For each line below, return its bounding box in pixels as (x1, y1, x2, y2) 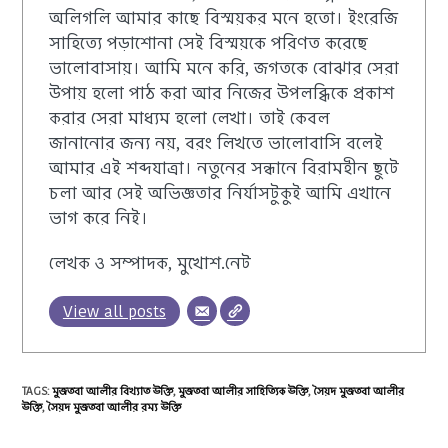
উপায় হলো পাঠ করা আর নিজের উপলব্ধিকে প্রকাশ (48, 80, 394, 105)
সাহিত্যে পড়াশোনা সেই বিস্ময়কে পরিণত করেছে (48, 30, 368, 55)
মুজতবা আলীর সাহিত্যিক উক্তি (178, 383, 309, 399)
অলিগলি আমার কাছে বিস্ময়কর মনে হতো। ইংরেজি (48, 5, 398, 30)
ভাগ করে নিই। (48, 205, 148, 230)
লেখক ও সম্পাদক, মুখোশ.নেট (48, 250, 251, 275)
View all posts (62, 299, 166, 323)
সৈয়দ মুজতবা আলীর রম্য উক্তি (47, 399, 182, 415)
